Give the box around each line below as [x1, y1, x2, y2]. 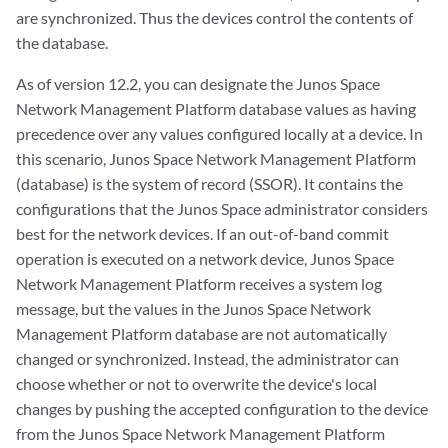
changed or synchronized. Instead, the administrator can [16, 349, 399, 368]
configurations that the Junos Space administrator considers [16, 199, 428, 218]
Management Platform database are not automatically [16, 324, 387, 343]
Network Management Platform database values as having [16, 99, 416, 118]
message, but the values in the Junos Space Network [16, 299, 371, 318]
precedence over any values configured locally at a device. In [16, 124, 423, 143]
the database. [16, 33, 108, 52]
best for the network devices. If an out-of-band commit [16, 224, 389, 243]
